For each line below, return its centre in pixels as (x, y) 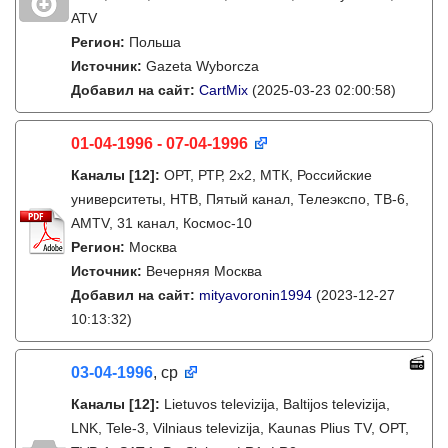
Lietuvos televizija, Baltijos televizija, (277, 404)
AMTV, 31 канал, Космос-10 (161, 223)
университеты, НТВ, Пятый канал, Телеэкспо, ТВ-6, (240, 199)
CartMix (223, 90)
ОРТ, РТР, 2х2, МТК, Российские (268, 175)
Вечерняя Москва (204, 271)
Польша (155, 42)
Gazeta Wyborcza (202, 66)
